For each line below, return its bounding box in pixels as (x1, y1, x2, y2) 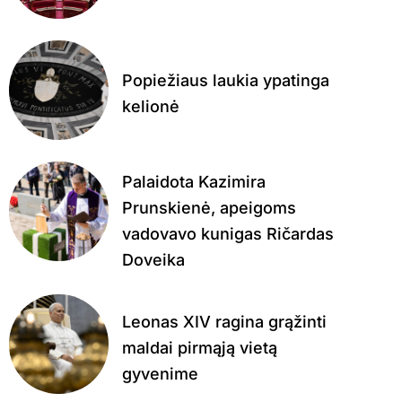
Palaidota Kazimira (121, 172, 266, 192)
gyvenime (121, 364, 198, 384)
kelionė (121, 97, 179, 117)
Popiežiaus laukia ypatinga (121, 71, 329, 91)
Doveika (121, 250, 185, 270)
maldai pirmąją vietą (121, 338, 277, 358)
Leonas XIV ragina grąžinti (121, 312, 327, 332)
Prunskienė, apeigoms (121, 198, 296, 218)
